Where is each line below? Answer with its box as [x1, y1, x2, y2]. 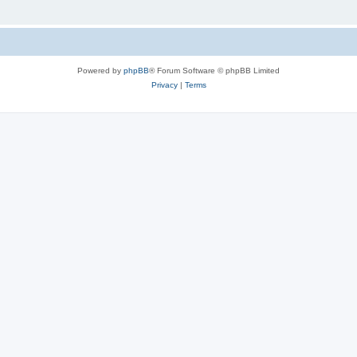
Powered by [77, 65, 124, 75]
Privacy [151, 80, 178, 89]
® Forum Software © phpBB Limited [149, 65, 280, 75]
